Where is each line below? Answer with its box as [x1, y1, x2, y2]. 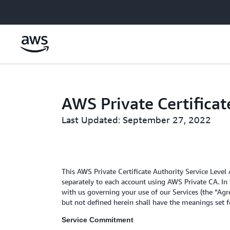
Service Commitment [62, 216, 133, 224]
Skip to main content [5, 6, 71, 14]
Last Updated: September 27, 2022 [62, 114, 211, 125]
